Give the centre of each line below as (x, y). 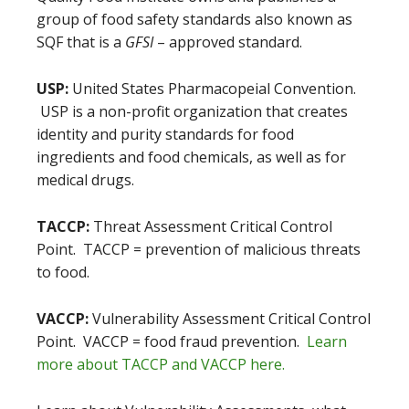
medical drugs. (85, 180)
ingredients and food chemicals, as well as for (191, 157)
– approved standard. (228, 42)
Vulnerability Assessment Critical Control (231, 319)
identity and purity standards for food (165, 134)
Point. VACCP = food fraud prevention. (172, 341)
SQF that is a (81, 42)
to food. (63, 272)
